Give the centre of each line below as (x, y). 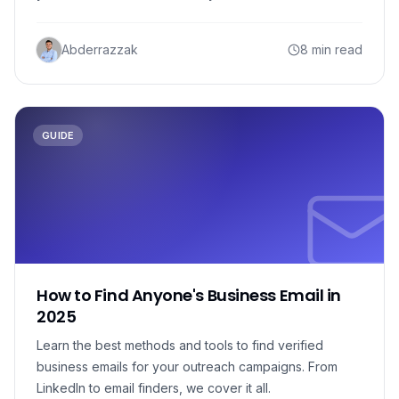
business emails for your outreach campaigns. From (187, 366)
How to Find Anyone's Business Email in (189, 295)
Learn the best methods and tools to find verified (180, 345)
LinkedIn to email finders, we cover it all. (154, 388)
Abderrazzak (100, 49)
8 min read (331, 49)
